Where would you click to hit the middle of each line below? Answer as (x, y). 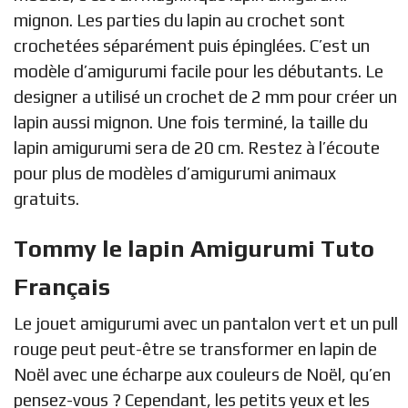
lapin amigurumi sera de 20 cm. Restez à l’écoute (197, 147)
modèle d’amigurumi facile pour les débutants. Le (199, 71)
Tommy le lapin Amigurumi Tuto (194, 248)
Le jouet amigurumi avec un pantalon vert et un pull (206, 323)
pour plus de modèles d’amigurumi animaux (175, 173)
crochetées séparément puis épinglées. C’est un (192, 45)
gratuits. (46, 198)
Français (62, 286)
